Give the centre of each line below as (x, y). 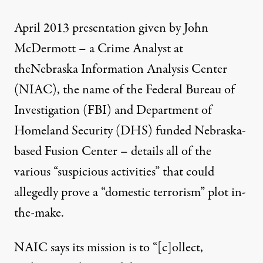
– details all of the (164, 151)
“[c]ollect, (176, 247)
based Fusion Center (66, 151)
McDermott (45, 48)
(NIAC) (36, 90)
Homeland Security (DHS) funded (104, 131)
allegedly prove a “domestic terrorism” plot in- (130, 192)
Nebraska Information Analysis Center (129, 69)
